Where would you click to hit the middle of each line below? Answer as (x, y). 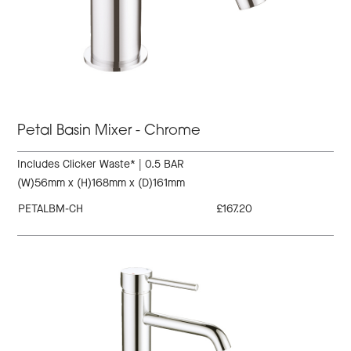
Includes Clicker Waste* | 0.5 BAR (101, 164)
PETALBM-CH (51, 208)
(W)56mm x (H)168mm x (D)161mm (101, 183)
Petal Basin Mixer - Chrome (109, 131)
